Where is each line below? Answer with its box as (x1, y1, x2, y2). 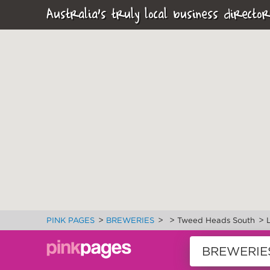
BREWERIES (106, 216, 154, 225)
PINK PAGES (46, 216, 95, 225)
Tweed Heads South (177, 216, 255, 225)
